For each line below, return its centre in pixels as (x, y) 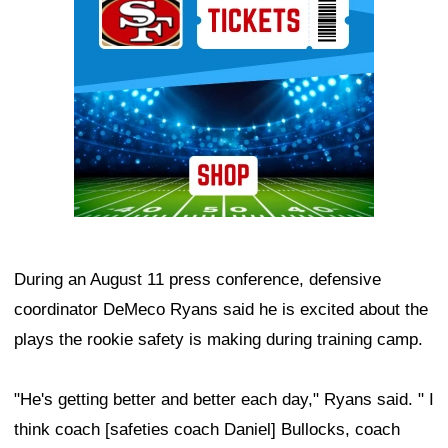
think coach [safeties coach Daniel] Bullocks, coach (207, 430)
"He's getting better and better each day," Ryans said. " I (224, 400)
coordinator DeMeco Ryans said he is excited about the (221, 310)
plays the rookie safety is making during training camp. (218, 340)
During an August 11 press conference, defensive (197, 280)
